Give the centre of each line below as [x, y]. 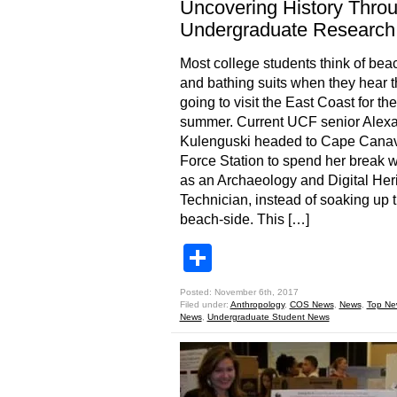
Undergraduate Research [287, 30]
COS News [311, 304]
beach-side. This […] [244, 219]
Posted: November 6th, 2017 [239, 292]
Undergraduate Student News [268, 317]
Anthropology [257, 304]
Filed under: [205, 304]
